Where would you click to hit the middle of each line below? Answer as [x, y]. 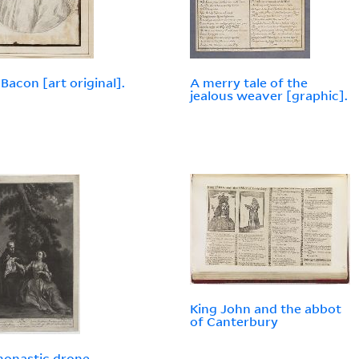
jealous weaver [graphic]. [269, 96]
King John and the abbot [266, 309]
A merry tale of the [249, 83]
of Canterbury [234, 322]
